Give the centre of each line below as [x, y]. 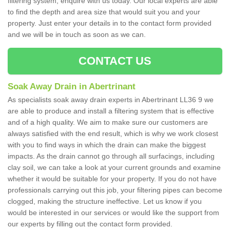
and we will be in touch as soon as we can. [77, 35]
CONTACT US [115, 61]
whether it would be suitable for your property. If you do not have [112, 179]
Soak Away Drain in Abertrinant [72, 87]
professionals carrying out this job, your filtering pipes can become [115, 190]
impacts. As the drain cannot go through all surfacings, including [111, 156]
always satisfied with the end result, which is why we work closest [113, 134]
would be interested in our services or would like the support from [113, 213]
